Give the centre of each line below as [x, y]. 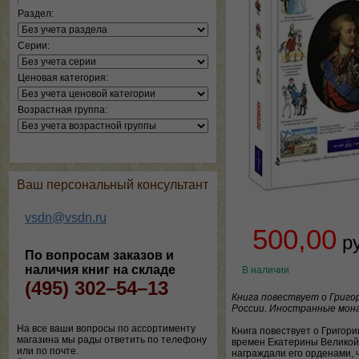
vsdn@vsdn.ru [66, 218]
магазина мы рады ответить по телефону [112, 340]
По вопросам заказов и [99, 255]
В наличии [266, 270]
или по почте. [48, 351]
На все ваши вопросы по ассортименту [106, 329]
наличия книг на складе [100, 270]
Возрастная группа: [63, 110]
